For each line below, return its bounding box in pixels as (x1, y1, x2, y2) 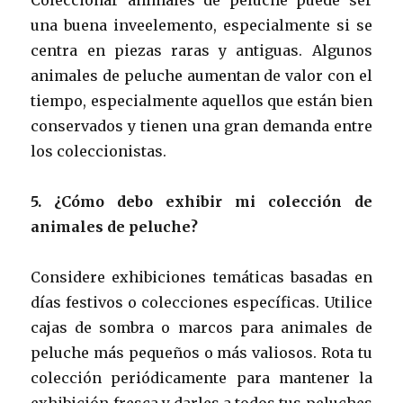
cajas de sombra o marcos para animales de (31, 318, 372, 336)
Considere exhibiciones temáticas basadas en (31, 267, 372, 286)
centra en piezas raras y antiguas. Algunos (31, 40, 372, 59)
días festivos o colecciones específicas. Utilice (31, 292, 372, 311)
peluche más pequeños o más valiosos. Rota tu (31, 343, 372, 362)
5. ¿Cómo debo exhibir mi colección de (31, 192, 372, 210)
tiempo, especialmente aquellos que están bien (31, 91, 372, 110)
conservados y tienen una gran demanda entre (31, 116, 372, 135)
